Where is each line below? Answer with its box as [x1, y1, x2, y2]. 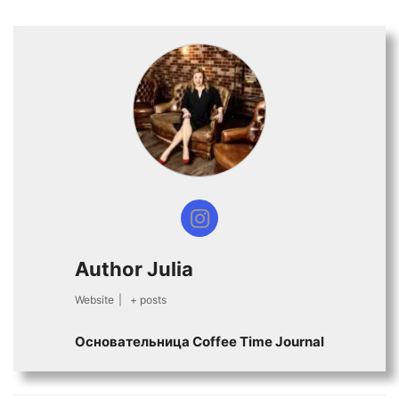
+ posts [129, 293, 167, 307]
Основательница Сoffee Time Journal [75, 333, 324, 351]
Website [75, 293, 114, 307]
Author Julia [75, 257, 193, 281]
